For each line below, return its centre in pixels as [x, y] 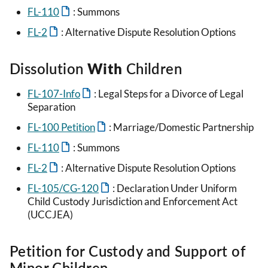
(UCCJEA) [50, 215]
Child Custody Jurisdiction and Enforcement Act [133, 202]
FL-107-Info [54, 94]
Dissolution [48, 69]
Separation [51, 107]
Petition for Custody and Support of [128, 251]
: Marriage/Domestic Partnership [181, 127]
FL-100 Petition [61, 127]
